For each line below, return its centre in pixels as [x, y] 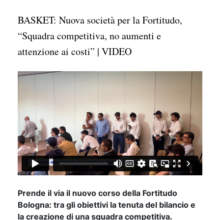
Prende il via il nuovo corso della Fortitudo [97, 193]
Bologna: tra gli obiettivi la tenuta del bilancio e [107, 205]
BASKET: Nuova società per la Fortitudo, [100, 20]
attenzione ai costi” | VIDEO [75, 51]
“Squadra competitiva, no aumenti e [89, 36]
